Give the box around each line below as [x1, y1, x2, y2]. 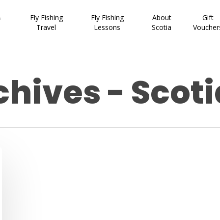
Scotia [152, 22, 172, 32]
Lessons [94, 22, 121, 32]
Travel [36, 22, 56, 32]
